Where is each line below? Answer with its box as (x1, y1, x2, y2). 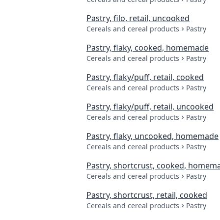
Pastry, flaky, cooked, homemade (86, 42, 209, 53)
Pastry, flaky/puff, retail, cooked (86, 72, 204, 82)
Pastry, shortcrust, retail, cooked (86, 190, 207, 200)
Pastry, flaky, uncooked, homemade (86, 131, 219, 141)
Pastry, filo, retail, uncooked (86, 13, 190, 24)
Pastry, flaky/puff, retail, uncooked (86, 101, 214, 112)
